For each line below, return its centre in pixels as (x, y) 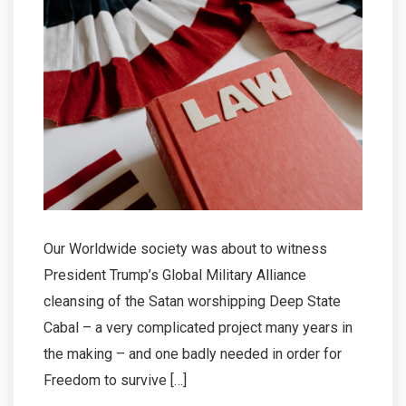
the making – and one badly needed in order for (193, 353)
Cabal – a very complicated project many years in (198, 327)
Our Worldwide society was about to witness (185, 248)
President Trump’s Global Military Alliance (175, 275)
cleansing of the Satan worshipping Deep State (192, 301)
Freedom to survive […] (115, 380)
